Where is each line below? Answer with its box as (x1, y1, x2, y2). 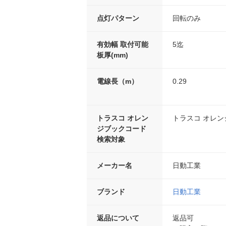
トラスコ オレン (97, 114, 148, 123)
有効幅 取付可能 (97, 40, 148, 49)
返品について (97, 214, 139, 222)
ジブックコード (97, 125, 146, 133)
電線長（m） (97, 77, 138, 86)
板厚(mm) (97, 51, 128, 60)
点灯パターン (97, 14, 139, 23)
